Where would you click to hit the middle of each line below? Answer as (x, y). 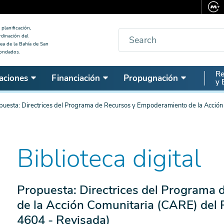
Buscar (131, 34)
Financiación (76, 78)
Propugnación (151, 78)
